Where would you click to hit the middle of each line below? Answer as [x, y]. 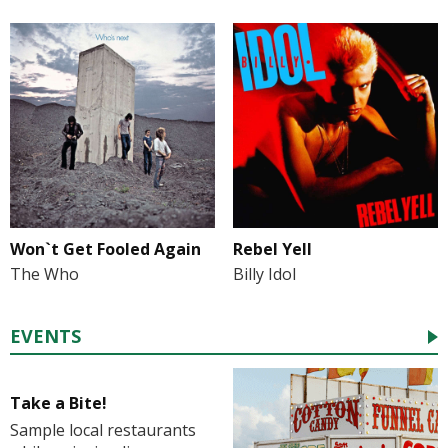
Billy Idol [264, 273]
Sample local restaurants [103, 430]
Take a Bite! [58, 403]
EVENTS [45, 335]
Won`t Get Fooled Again [105, 248]
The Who [44, 273]
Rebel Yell [272, 248]
